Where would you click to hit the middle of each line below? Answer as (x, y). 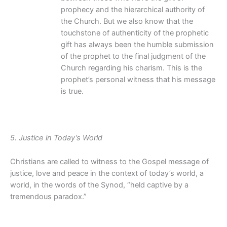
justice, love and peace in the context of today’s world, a (107, 173)
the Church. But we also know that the (127, 21)
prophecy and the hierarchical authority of (133, 9)
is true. (72, 91)
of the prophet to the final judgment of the (133, 56)
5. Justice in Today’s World (56, 138)
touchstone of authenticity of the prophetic (135, 33)
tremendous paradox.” (48, 196)
